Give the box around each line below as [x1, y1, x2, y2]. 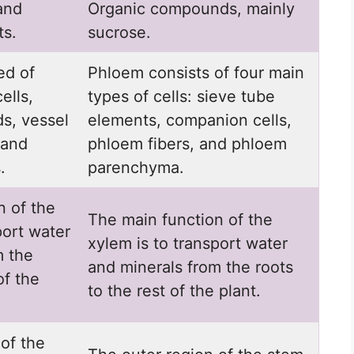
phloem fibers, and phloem [88, 134, 287, 154]
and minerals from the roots [88, 258, 293, 277]
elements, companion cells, [88, 111, 292, 130]
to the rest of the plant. [88, 281, 261, 301]
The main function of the [88, 210, 273, 230]
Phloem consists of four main [88, 63, 304, 83]
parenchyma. [88, 158, 184, 178]
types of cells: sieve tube [88, 87, 275, 107]
